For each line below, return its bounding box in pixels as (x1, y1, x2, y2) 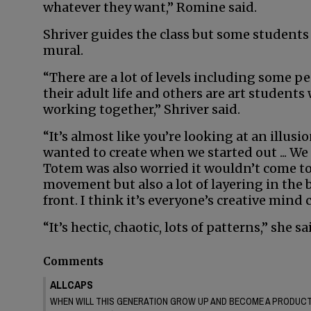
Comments (43, 255, 103, 269)
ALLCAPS (50, 276, 93, 292)
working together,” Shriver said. (43, 101, 240, 117)
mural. (43, 42, 83, 58)
